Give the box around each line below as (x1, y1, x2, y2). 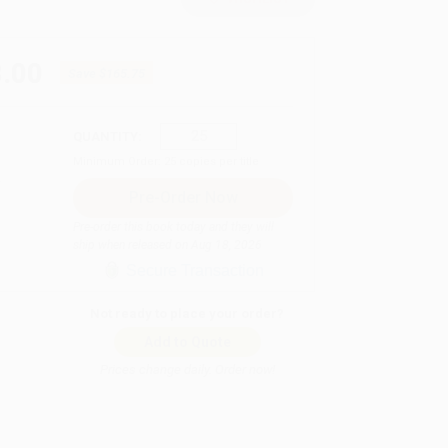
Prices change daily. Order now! (99, 361, 275, 377)
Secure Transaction (125, 261, 264, 279)
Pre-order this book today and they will (73, 219, 274, 234)
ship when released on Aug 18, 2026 (73, 237, 262, 252)
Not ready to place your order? (90, 305, 285, 321)
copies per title (176, 154, 259, 168)
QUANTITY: (73, 128, 142, 144)
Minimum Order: (73, 154, 164, 168)
